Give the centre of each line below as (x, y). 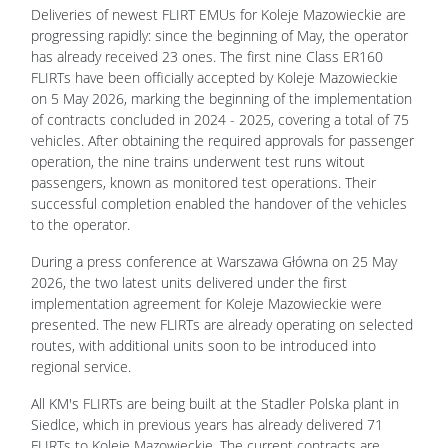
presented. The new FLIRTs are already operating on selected (222, 325)
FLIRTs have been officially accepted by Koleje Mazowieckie (214, 78)
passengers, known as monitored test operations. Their (203, 183)
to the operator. (80, 225)
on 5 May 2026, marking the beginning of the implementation (221, 99)
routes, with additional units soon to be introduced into (203, 346)
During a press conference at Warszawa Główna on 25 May (214, 262)
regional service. (83, 367)
